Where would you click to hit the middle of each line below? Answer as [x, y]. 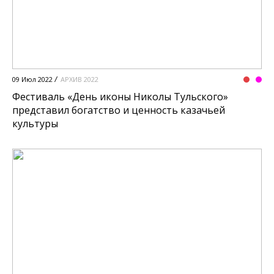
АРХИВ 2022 [80, 80]
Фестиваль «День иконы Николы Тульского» [120, 97]
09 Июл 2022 [32, 80]
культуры [35, 124]
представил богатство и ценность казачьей [119, 110]
